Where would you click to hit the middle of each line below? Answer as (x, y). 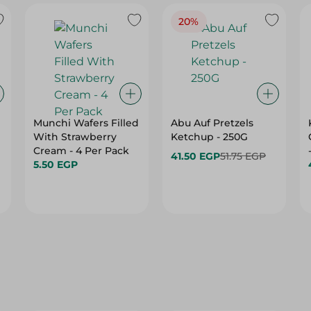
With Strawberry (75, 137)
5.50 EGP (56, 165)
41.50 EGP (195, 156)
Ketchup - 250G (209, 137)
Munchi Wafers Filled (86, 123)
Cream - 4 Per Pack (82, 151)
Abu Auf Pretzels (212, 123)
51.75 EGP (243, 156)
